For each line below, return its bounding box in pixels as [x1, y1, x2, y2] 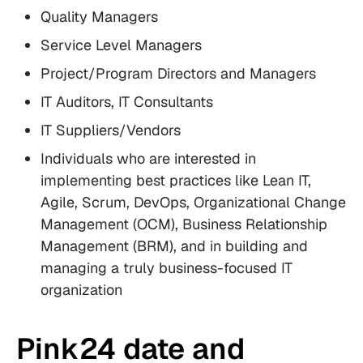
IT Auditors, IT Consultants [41, 92, 213, 112]
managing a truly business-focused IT [41, 258, 293, 278]
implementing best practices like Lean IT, [41, 171, 311, 190]
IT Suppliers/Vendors [41, 121, 181, 140]
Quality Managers [41, 7, 158, 27]
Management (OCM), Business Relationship [41, 215, 327, 234]
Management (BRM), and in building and [41, 237, 308, 256]
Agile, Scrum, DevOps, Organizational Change [41, 193, 346, 212]
